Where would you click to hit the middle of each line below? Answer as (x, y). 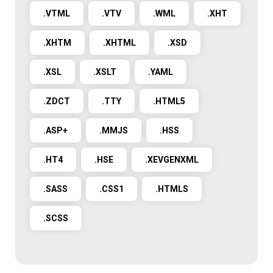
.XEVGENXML (172, 160)
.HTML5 (169, 101)
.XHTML (119, 43)
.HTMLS (172, 189)
